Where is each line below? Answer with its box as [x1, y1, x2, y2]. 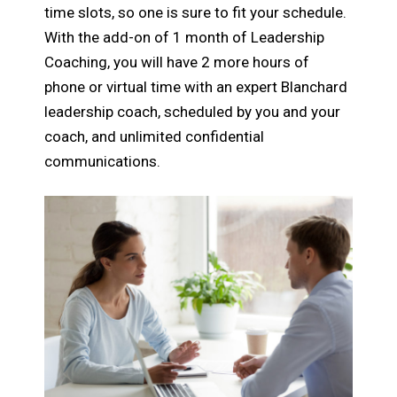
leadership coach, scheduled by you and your [44, 103, 341, 121]
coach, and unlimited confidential [44, 128, 265, 146]
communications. [44, 152, 161, 171]
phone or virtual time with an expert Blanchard [44, 78, 348, 97]
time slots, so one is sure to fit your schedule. [44, 4, 347, 22]
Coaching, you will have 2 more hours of [44, 53, 310, 72]
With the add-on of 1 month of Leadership [44, 28, 325, 47]
